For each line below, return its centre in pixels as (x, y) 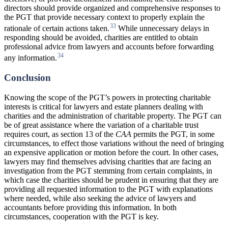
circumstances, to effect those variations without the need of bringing (114, 143)
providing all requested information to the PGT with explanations (108, 189)
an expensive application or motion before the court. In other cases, (111, 152)
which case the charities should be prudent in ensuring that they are (111, 180)
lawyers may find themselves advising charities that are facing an (108, 161)
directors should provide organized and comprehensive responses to (112, 8)
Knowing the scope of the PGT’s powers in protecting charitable (107, 97)
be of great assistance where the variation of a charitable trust (101, 125)
